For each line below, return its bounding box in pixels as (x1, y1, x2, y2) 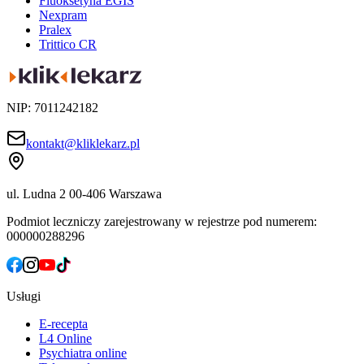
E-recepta (39, 316, 88, 331)
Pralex (39, 22, 71, 37)
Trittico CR (39, 37, 97, 51)
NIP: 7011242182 (6, 100, 98, 115)
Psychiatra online (39, 345, 127, 360)
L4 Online (39, 331, 92, 345)
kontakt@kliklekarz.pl (26, 136, 140, 150)
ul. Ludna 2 (6, 186, 69, 201)
